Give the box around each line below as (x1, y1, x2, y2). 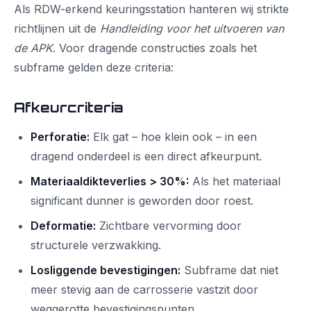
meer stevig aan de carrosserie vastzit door (31, 283, 258, 296)
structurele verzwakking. (31, 238, 161, 252)
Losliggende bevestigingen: (31, 263, 180, 277)
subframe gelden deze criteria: (14, 60, 174, 74)
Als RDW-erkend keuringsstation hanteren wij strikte (14, 2, 289, 16)
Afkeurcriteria (14, 99, 124, 116)
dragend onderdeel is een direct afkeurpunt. (31, 149, 262, 163)
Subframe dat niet (180, 263, 278, 277)
